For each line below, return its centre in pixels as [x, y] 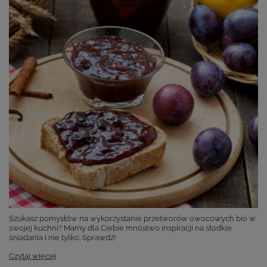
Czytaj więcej [32, 256]
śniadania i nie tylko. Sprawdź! [62, 238]
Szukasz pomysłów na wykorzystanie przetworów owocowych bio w [132, 219]
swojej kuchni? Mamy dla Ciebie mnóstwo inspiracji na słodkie [120, 228]
